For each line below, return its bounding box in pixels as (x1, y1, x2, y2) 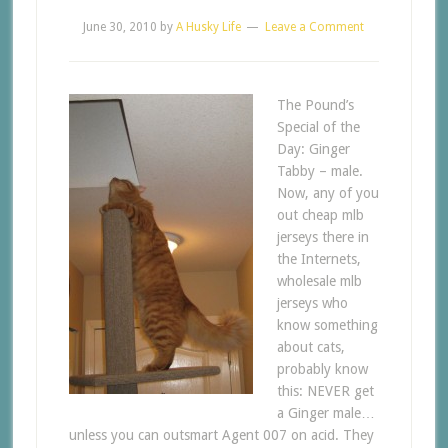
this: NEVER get (276, 383, 374, 399)
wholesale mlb (276, 273, 362, 289)
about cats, (276, 339, 345, 355)
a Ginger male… (276, 405, 375, 421)
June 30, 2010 (83, 20, 158, 34)
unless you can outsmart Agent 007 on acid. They (68, 427, 374, 443)
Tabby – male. (276, 163, 363, 179)
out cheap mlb (276, 207, 364, 223)
